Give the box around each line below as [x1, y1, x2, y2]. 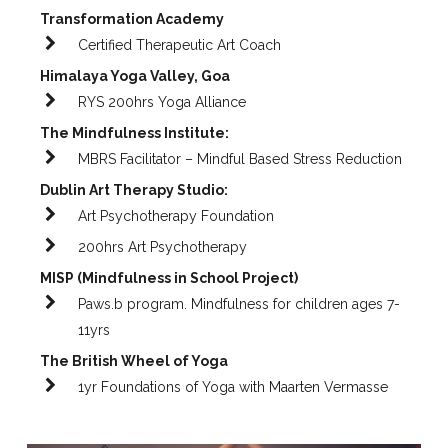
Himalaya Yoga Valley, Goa [40, 68, 231, 85]
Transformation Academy [40, 11, 225, 28]
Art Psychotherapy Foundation [78, 208, 275, 225]
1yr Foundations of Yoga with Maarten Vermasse [78, 379, 389, 396]
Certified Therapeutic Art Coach [78, 37, 282, 54]
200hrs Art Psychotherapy [78, 239, 248, 256]
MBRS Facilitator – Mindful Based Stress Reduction [78, 151, 403, 168]
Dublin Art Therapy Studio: [40, 182, 229, 199]
